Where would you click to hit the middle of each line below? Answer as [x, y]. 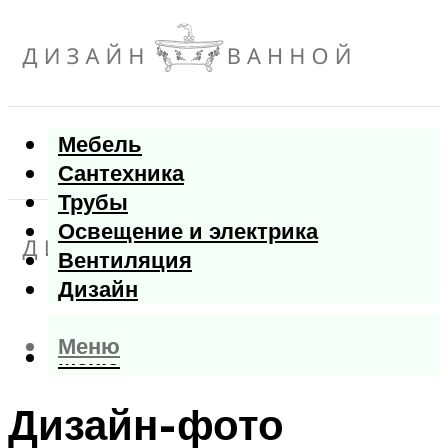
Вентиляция [125, 260]
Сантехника [121, 173]
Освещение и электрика [188, 231]
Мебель [100, 144]
